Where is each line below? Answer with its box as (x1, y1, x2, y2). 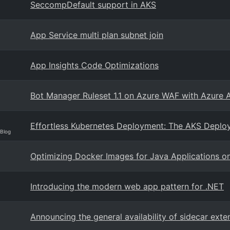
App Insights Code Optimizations (30, 60, 159, 70)
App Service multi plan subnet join (30, 30, 163, 40)
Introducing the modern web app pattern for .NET (30, 181, 224, 191)
